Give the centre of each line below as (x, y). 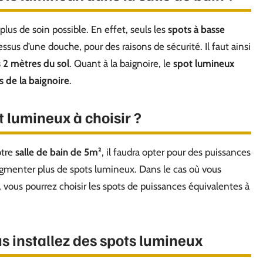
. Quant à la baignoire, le (121, 63)
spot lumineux (204, 63)
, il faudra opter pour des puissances (176, 152)
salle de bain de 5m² (58, 152)
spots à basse (196, 29)
